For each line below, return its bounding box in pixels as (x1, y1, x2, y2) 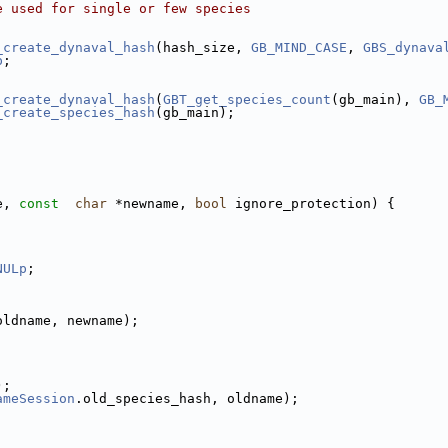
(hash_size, (155, 40, 251, 55)
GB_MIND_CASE (251, 40, 347, 55)
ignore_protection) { (227, 196, 395, 211)
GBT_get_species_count (163, 92, 331, 107)
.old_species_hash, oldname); (75, 391, 299, 406)
